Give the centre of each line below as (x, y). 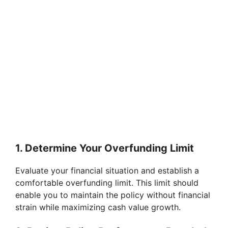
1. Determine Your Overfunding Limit (105, 148)
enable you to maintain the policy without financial (113, 195)
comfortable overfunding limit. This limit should (107, 183)
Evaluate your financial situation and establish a (107, 171)
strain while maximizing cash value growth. (98, 207)
